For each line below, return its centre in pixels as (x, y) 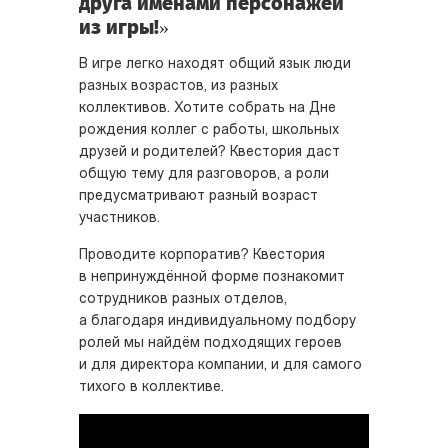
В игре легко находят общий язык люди (215, 64)
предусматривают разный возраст (198, 196)
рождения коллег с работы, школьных (209, 130)
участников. (119, 218)
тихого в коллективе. (151, 387)
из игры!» (124, 27)
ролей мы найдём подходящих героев (210, 343)
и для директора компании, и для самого (220, 365)
